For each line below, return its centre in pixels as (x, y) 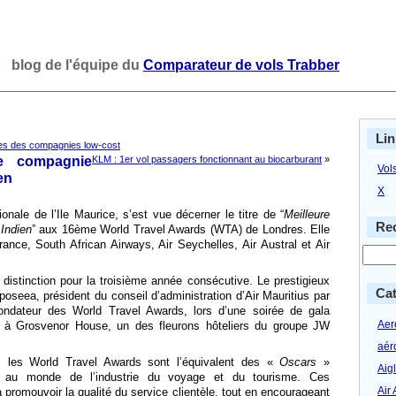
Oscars (298, 362)
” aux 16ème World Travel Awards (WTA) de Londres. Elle (181, 229)
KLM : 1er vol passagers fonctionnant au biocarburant (207, 159)
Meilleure (307, 214)
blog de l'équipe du (77, 65)
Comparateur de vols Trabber (241, 65)
